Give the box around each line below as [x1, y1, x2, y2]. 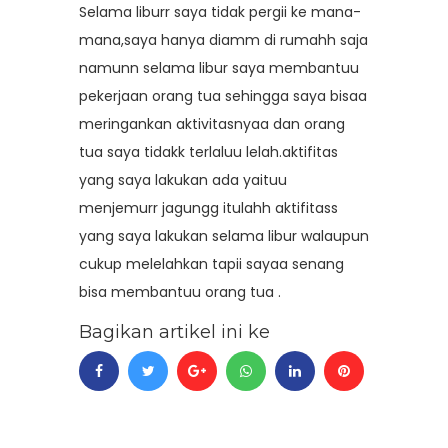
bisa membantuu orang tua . [79, 281, 281, 302]
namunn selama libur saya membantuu [79, 57, 359, 78]
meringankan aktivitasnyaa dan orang [79, 113, 345, 134]
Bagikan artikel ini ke [79, 320, 270, 343]
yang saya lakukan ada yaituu [79, 169, 287, 190]
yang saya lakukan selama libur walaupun [79, 225, 369, 246]
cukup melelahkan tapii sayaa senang [79, 253, 344, 274]
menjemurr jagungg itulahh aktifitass [79, 197, 338, 218]
